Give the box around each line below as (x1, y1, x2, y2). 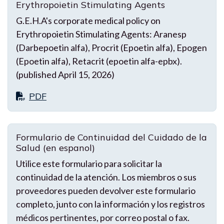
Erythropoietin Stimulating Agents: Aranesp (16, 28, 186, 39)
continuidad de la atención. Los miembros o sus (16, 171, 196, 182)
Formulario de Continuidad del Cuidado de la (16, 131, 207, 143)
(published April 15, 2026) (16, 68, 114, 80)
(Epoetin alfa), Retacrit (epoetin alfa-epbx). (16, 55, 182, 66)
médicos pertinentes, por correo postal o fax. (16, 211, 189, 223)
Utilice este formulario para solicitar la (16, 157, 162, 169)
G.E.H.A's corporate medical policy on (16, 14, 160, 26)
